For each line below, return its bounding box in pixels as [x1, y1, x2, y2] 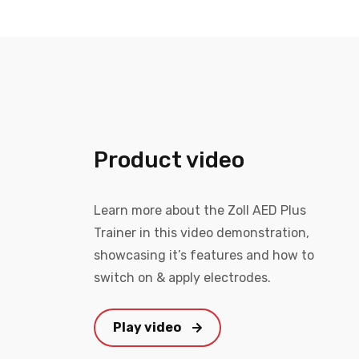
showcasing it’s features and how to [94, 247, 314, 263]
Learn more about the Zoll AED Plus [94, 202, 306, 218]
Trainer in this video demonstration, [94, 224, 309, 240]
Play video [113, 319, 184, 335]
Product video [94, 146, 244, 173]
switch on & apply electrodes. [94, 269, 271, 285]
